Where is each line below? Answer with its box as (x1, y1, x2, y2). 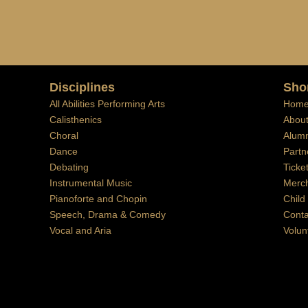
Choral (49, 130, 78, 142)
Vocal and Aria (49, 225, 111, 236)
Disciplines (49, 80, 115, 95)
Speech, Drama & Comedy (49, 209, 166, 221)
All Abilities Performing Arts (49, 98, 165, 110)
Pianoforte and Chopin (49, 193, 147, 205)
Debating (49, 162, 89, 173)
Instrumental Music (49, 177, 132, 189)
